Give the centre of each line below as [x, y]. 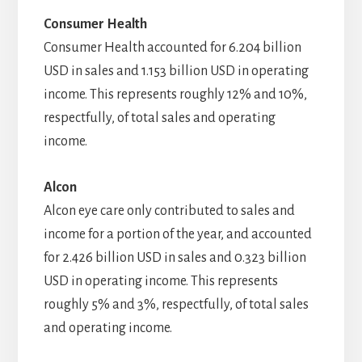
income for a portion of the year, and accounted [177, 235]
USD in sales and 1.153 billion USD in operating [176, 72]
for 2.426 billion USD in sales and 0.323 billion [175, 258]
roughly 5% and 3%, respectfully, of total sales [176, 305]
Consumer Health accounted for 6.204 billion [172, 48]
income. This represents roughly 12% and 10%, [175, 95]
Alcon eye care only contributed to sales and [169, 211]
